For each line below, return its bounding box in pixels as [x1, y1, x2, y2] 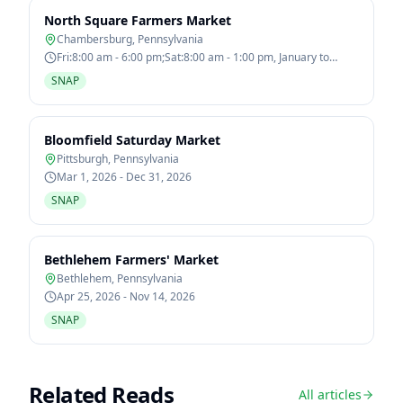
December [57, 64, 110, 79]
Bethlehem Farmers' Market [44, 251, 219, 268]
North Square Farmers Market [44, 12, 231, 29]
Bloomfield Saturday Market [44, 131, 220, 148]
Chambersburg [57, 31, 132, 47]
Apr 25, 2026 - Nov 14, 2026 [57, 289, 195, 304]
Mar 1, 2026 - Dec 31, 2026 [57, 169, 192, 184]
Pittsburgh [57, 151, 108, 166]
